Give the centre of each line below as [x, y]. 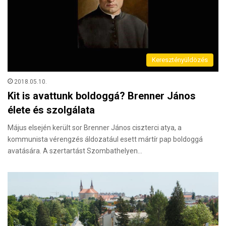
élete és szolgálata [51, 110]
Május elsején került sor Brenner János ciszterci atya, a [95, 127]
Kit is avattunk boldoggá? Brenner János [102, 96]
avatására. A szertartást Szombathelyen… [75, 151]
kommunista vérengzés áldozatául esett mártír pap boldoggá [105, 139]
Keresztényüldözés [180, 60]
